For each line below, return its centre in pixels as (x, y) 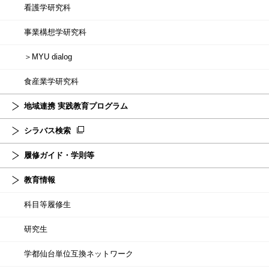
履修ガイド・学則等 (63, 156)
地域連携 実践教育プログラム (80, 106)
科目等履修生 (51, 205)
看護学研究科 (51, 8)
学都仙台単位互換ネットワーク (83, 254)
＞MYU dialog (52, 57)
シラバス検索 (51, 131)
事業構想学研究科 (59, 32)
